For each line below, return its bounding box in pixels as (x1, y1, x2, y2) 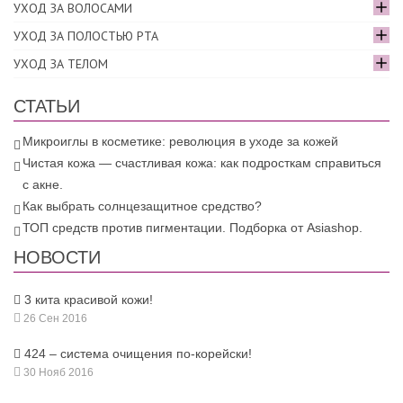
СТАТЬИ (13, 96, 80, 117)
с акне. (22, 177, 63, 193)
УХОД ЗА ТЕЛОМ (13, 56, 108, 73)
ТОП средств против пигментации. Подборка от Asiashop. (22, 220, 363, 236)
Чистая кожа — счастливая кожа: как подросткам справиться (22, 156, 381, 171)
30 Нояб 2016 (21, 366, 94, 380)
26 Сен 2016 (21, 312, 87, 326)
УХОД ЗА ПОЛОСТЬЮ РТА (13, 28, 158, 45)
